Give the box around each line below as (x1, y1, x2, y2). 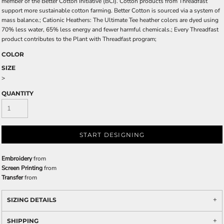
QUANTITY (1, 89, 33, 97)
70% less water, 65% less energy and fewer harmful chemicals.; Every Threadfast (1, 25, 218, 34)
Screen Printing (1, 164, 42, 172)
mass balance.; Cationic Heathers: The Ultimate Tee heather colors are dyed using (1, 16, 218, 24)
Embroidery (1, 154, 32, 163)
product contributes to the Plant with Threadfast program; (1, 35, 156, 43)
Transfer (1, 173, 23, 182)
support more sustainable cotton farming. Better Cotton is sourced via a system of (1, 6, 220, 15)
